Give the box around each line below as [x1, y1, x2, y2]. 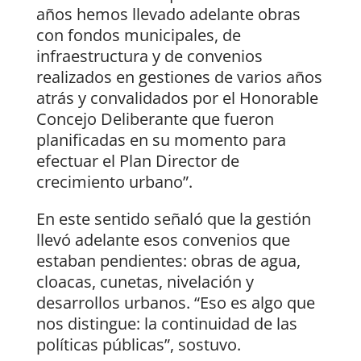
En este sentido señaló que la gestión [35, 208, 311, 230]
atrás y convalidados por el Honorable [35, 87, 318, 110]
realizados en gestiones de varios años [35, 66, 322, 89]
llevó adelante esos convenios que [35, 229, 290, 251]
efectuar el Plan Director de [35, 150, 239, 172]
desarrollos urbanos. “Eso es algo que [35, 292, 315, 314]
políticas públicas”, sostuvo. [35, 334, 241, 356]
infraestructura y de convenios [35, 45, 263, 68]
